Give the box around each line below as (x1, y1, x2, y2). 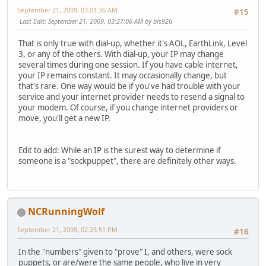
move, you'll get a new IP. (18, 112, 110, 123)
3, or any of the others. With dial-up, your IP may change (18, 48, 224, 59)
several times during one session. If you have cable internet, (18, 59, 238, 70)
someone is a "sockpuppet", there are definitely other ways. (18, 155, 236, 166)
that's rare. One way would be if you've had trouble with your (18, 80, 240, 91)
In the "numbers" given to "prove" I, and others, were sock (18, 246, 232, 258)
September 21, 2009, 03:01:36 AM (17, 5, 118, 14)
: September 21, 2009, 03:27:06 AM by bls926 (45, 16, 172, 26)
